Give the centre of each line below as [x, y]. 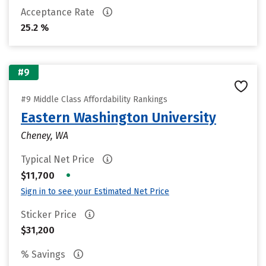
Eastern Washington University [118, 118]
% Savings [44, 254]
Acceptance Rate [59, 12]
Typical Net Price [59, 159]
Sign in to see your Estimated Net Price [95, 191]
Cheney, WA [45, 136]
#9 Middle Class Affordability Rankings [94, 99]
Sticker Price [50, 215]
